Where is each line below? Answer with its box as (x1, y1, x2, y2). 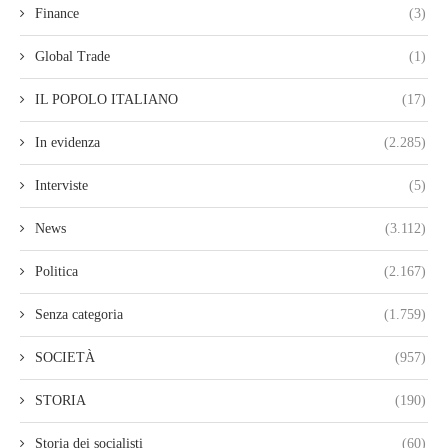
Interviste (35, 178, 88, 194)
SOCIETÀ (35, 350, 95, 366)
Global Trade (35, 49, 110, 65)
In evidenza (35, 135, 100, 151)
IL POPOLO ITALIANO (35, 92, 178, 108)
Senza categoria (35, 307, 123, 323)
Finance (35, 6, 79, 22)
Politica (35, 264, 78, 280)
